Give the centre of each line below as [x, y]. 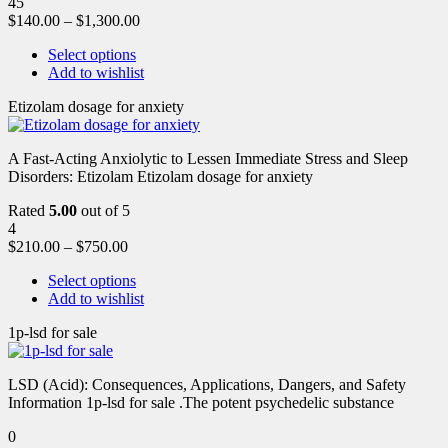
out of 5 [103, 210]
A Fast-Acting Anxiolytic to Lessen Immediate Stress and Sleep [208, 158]
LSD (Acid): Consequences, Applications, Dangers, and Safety [207, 384]
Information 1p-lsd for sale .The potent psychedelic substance [201, 402]
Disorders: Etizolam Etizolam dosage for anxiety [160, 176]
